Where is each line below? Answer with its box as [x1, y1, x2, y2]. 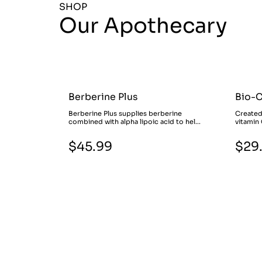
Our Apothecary [58, 13, 227, 39]
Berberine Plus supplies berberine [68, 109, 182, 118]
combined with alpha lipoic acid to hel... [68, 117, 201, 126]
